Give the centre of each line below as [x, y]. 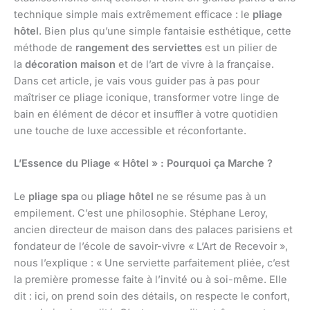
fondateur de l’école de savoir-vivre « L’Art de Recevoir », [151, 246]
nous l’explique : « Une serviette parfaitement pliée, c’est [152, 263]
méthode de [45, 48]
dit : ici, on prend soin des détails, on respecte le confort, [152, 296]
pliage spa [53, 196]
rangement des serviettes [139, 48]
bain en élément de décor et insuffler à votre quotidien [146, 115]
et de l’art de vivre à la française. [195, 65]
